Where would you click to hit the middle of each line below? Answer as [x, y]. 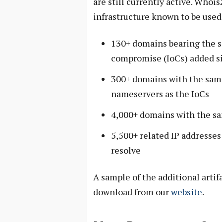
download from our [132, 192]
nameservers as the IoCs [160, 94]
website [186, 192]
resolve [126, 150]
